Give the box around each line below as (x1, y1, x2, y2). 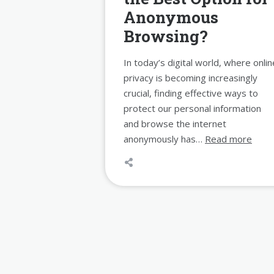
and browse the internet (124, 117, 226, 130)
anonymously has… (124, 133, 205, 146)
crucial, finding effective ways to (124, 87, 258, 100)
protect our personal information (124, 102, 261, 115)
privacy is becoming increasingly (124, 72, 257, 84)
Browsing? (124, 26, 208, 47)
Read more (205, 133, 252, 146)
